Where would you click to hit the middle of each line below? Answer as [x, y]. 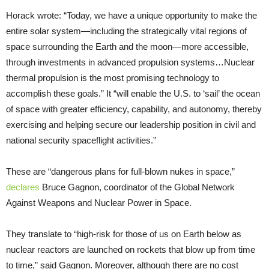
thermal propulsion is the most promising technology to [113, 78]
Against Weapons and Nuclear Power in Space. [100, 203]
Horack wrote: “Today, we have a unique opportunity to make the [131, 16]
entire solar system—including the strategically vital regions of [126, 31]
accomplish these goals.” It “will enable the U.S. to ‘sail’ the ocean [133, 94]
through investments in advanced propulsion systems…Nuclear [130, 62]
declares [23, 187]
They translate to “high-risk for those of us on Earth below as [124, 234]
